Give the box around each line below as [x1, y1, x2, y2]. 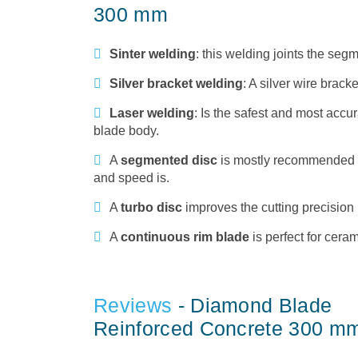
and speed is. [93, 171, 169, 185]
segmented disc [121, 153, 217, 168]
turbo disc [121, 201, 182, 215]
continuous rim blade [121, 230, 249, 245]
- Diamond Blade [172, 294, 332, 317]
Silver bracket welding [109, 77, 243, 91]
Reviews [93, 294, 173, 317]
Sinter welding [109, 47, 196, 62]
